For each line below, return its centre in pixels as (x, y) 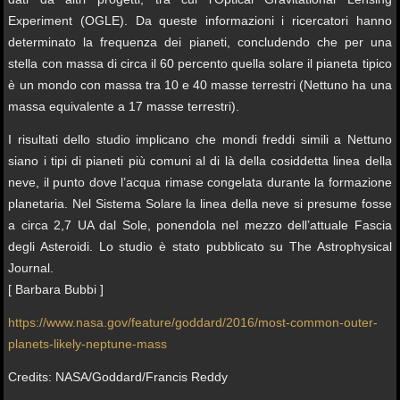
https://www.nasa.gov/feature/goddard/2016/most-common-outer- (193, 322)
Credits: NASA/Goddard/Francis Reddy (118, 376)
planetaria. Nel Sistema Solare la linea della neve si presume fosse (200, 203)
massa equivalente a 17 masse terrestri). (124, 106)
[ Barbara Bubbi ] (56, 289)
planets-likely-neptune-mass (88, 343)
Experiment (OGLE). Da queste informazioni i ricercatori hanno (200, 20)
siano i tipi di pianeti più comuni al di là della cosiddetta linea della (200, 160)
